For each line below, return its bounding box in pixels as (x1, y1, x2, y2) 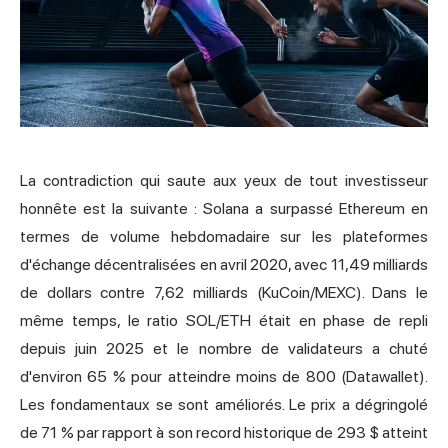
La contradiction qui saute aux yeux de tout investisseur (20, 170, 428, 190)
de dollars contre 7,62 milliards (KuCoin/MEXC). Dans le (20, 282, 428, 302)
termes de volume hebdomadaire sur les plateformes (20, 226, 428, 246)
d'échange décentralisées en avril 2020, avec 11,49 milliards (20, 254, 428, 274)
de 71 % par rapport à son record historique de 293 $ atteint (20, 422, 428, 442)
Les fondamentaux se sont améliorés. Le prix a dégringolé (20, 394, 428, 414)
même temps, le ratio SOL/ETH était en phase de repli (20, 310, 428, 330)
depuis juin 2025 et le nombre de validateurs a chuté (20, 338, 428, 358)
